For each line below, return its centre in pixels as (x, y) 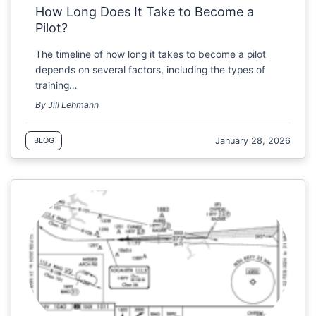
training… (56, 85)
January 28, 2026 (253, 140)
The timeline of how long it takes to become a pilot (151, 54)
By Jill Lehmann (67, 105)
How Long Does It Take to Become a (145, 12)
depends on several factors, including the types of (151, 69)
